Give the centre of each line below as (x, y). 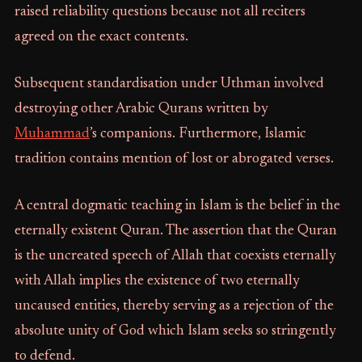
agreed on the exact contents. (101, 38)
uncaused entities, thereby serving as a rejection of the (174, 307)
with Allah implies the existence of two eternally (157, 282)
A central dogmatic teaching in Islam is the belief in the (177, 206)
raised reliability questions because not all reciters (160, 13)
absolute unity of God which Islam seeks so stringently (175, 332)
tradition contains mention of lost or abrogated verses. (174, 160)
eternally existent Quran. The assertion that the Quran (175, 232)
